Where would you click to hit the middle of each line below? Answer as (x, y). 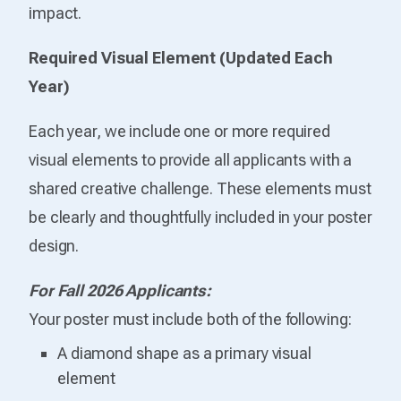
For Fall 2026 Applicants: (120, 290)
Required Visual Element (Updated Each (181, 57)
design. (54, 245)
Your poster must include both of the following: (191, 319)
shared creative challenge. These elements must (200, 188)
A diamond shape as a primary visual (184, 353)
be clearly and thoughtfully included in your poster (200, 217)
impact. (55, 13)
